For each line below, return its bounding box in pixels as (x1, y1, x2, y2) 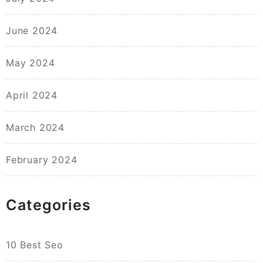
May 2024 (6, 57, 55, 69)
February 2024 (6, 154, 77, 166)
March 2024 (6, 122, 65, 134)
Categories (6, 196, 91, 214)
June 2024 (6, 25, 58, 37)
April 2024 (6, 89, 58, 102)
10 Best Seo (6, 239, 63, 251)
